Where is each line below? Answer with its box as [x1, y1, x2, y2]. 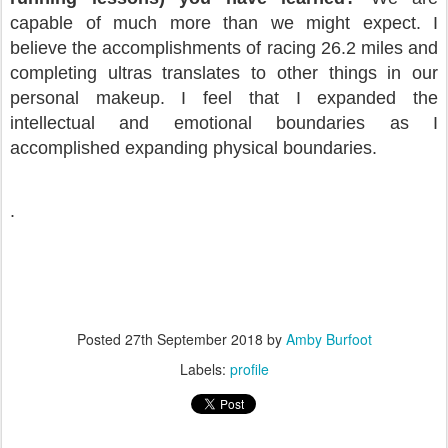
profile [229, 359, 269, 379]
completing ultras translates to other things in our [10, 63, 438, 83]
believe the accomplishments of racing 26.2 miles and [10, 38, 438, 58]
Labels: [179, 359, 230, 379]
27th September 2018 [124, 329, 263, 349]
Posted [76, 329, 125, 349]
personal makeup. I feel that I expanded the [10, 88, 438, 108]
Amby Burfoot [285, 329, 372, 349]
